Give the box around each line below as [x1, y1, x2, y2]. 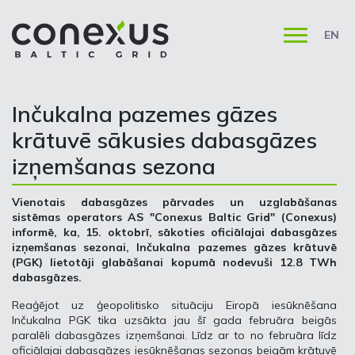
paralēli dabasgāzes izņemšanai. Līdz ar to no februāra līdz [12, 328, 337, 342]
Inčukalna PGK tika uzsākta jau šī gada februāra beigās [12, 313, 337, 327]
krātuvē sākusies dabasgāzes [12, 126, 317, 154]
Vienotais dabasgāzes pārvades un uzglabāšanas [12, 195, 337, 209]
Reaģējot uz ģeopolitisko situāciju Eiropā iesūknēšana [12, 298, 337, 312]
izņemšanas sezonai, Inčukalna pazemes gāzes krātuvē [12, 240, 337, 254]
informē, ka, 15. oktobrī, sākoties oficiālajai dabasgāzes [12, 225, 337, 239]
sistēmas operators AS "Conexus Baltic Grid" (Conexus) [12, 210, 337, 224]
